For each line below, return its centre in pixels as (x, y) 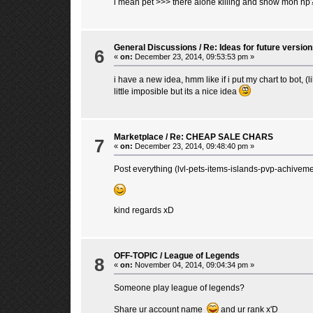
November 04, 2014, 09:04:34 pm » (193, 264)
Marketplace (138, 137)
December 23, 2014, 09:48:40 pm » (193, 146)
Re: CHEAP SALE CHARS (221, 137)
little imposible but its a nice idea (176, 91)
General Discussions (155, 47)
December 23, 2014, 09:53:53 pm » (193, 56)
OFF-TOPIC (136, 255)
